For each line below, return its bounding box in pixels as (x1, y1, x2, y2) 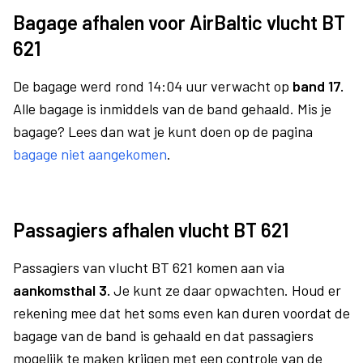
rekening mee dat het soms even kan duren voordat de (13, 304, 350, 322)
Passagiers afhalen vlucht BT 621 (13, 218, 288, 241)
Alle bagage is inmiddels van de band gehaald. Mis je (13, 100, 331, 117)
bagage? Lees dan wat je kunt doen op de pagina (13, 122, 313, 140)
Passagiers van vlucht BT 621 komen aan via (13, 258, 284, 276)
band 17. (293, 77, 344, 95)
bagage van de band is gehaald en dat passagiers (13, 327, 314, 344)
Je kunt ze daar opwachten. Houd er (110, 281, 341, 299)
